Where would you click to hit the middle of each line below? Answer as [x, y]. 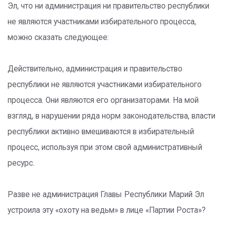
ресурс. [21, 163]
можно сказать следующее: [58, 37]
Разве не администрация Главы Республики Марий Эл [106, 195]
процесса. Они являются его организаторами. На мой [103, 100]
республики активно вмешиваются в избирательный [101, 132]
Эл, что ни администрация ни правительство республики [108, 6]
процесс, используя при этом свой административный [105, 147]
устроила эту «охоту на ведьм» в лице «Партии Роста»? [107, 210]
